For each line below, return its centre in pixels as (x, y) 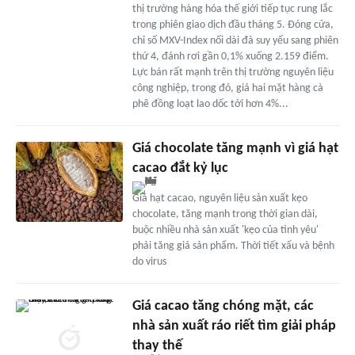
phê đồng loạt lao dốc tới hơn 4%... (210, 105)
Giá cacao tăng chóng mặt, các (223, 307)
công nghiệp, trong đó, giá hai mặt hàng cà (227, 89)
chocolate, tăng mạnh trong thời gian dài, (225, 215)
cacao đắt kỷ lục (180, 169)
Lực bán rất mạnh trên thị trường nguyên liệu (233, 73)
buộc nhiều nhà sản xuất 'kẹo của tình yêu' (225, 231)
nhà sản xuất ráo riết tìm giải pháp (234, 326)
